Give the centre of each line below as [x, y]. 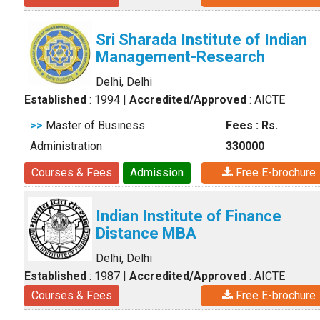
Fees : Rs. [252, 125]
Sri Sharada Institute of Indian [201, 40]
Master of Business [94, 125]
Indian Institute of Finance [189, 216]
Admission [157, 172]
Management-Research [180, 57]
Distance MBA [146, 233]
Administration [66, 146]
